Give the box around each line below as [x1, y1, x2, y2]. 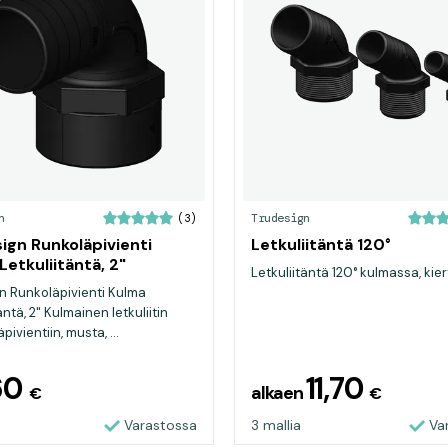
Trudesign [251, 210, 310, 226]
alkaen [251, 381, 306, 405]
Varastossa [124, 416, 197, 434]
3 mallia [251, 416, 301, 434]
